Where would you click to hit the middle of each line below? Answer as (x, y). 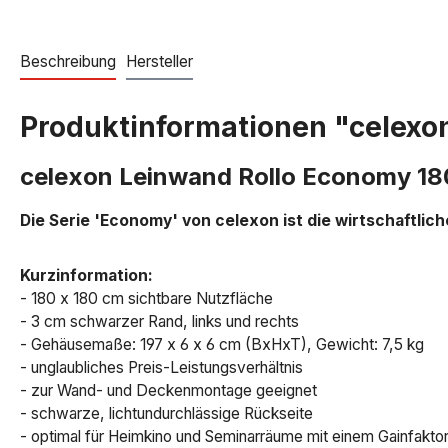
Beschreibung (68, 62)
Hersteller (159, 62)
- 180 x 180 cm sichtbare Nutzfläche (146, 299)
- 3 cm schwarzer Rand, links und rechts (159, 322)
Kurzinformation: (86, 276)
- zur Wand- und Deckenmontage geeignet (168, 391)
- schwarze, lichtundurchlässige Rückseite (166, 414)
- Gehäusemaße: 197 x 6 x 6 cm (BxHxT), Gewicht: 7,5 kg (222, 345)
